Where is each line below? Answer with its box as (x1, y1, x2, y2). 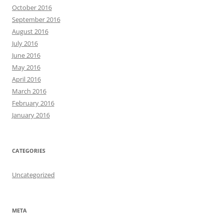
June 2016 (12, 51, 40, 60)
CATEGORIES (12, 147, 45, 154)
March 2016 (12, 87, 46, 96)
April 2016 (12, 75, 41, 84)
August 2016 (12, 27, 48, 36)
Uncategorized (12, 170, 55, 179)
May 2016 (12, 63, 40, 72)
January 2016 (12, 111, 50, 119)
